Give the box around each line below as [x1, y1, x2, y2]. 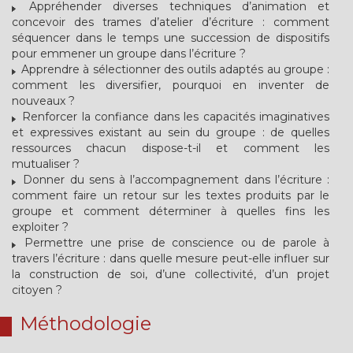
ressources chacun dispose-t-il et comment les [12, 141, 329, 155]
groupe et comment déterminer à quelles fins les [12, 204, 329, 218]
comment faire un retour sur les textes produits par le [12, 188, 329, 203]
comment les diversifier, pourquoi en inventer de [12, 78, 329, 92]
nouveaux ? [12, 94, 75, 108]
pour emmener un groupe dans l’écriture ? [12, 46, 246, 61]
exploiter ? [12, 220, 69, 234]
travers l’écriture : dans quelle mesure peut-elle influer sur [12, 251, 329, 266]
